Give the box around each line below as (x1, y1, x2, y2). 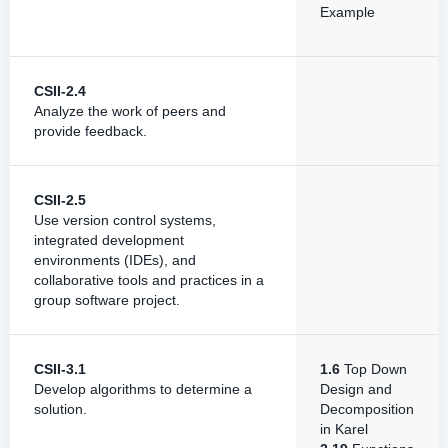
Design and (320, 381, 392, 397)
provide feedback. (34, 123, 147, 139)
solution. (34, 401, 87, 417)
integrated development (34, 232, 184, 248)
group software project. (34, 292, 180, 308)
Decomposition (320, 401, 414, 417)
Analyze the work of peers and (34, 103, 226, 119)
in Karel (320, 421, 368, 437)
